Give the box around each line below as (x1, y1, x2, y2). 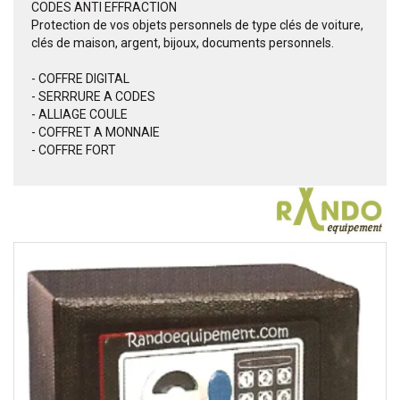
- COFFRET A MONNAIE (31, 125, 160, 140)
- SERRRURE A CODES (31, 89, 155, 104)
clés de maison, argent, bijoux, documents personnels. (31, 36, 334, 51)
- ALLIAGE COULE (31, 107, 128, 122)
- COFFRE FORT (31, 143, 116, 158)
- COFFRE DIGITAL (31, 71, 129, 87)
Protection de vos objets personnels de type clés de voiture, (31, 18, 363, 33)
